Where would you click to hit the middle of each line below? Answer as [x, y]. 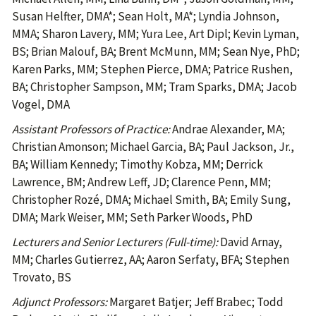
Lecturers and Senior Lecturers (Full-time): [115, 242]
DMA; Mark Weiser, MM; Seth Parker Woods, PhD [132, 217]
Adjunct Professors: [60, 302]
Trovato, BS [42, 277]
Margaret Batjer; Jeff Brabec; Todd [195, 302]
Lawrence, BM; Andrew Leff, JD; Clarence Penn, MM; [141, 182]
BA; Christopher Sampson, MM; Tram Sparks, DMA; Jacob [154, 87]
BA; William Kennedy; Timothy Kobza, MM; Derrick [138, 164]
